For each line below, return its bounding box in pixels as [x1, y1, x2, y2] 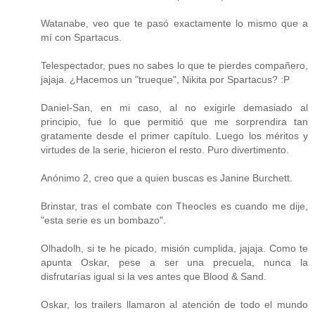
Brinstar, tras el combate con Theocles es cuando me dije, [41, 200, 308, 212]
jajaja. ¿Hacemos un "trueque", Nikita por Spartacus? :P [41, 74, 290, 86]
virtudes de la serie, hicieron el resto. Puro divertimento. [41, 144, 289, 156]
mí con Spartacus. [41, 32, 122, 44]
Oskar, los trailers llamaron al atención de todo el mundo [41, 299, 308, 311]
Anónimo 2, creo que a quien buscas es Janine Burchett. [41, 172, 292, 184]
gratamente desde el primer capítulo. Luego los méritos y [41, 130, 308, 142]
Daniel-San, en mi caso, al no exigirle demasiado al [41, 102, 308, 114]
